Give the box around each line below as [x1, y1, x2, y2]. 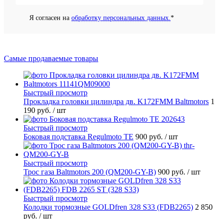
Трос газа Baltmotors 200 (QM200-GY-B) [23, 167, 156, 176]
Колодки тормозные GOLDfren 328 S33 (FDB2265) [23, 202, 193, 211]
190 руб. [23, 106, 53, 114]
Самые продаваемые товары [4, 54, 98, 63]
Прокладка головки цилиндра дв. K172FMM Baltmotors [23, 97, 209, 106]
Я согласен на [29, 14, 71, 22]
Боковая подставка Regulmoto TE [23, 132, 133, 141]
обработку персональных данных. [71, 14, 171, 22]
